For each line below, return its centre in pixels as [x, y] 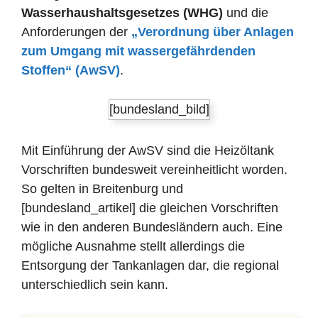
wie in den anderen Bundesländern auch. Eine [152, 227]
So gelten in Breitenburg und [102, 189]
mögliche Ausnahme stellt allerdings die [133, 246]
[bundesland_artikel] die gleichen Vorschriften [150, 208]
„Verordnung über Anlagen [213, 32]
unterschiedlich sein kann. [95, 285]
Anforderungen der [76, 32]
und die [246, 13]
